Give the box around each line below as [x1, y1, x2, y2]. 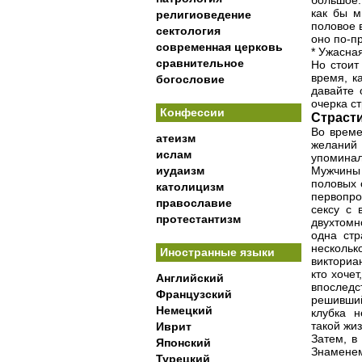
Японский [156, 336, 211, 349]
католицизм [156, 180, 224, 193]
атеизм [156, 132, 196, 145]
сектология [156, 24, 221, 37]
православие [156, 196, 232, 209]
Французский [156, 288, 232, 301]
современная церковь [156, 40, 283, 53]
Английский [156, 271, 224, 284]
